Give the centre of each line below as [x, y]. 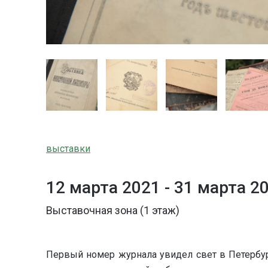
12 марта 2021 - [110, 187]
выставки [68, 148]
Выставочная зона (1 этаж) [113, 210]
